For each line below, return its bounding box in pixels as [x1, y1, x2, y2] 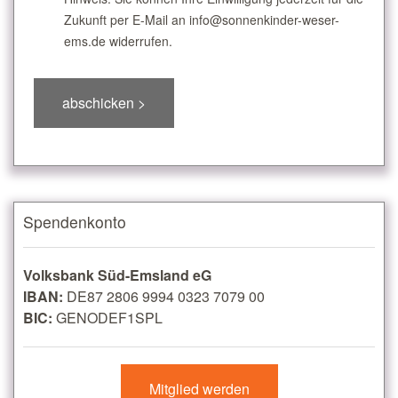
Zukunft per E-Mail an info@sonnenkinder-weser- [63, 10, 339, 28]
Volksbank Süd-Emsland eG [23, 265, 211, 286]
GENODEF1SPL [52, 307, 163, 329]
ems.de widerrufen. [63, 31, 172, 50]
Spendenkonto [23, 211, 126, 234]
